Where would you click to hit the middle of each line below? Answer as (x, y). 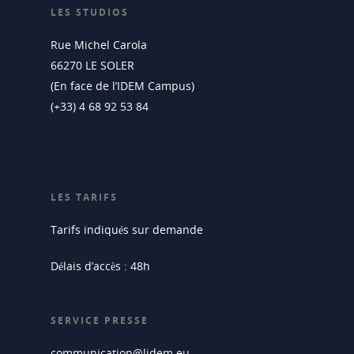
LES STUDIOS (90, 13)
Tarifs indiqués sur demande (127, 230)
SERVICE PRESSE (100, 321)
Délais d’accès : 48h (100, 266)
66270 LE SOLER (92, 66)
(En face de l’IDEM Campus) (122, 86)
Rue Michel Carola (99, 45)
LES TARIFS (84, 198)
